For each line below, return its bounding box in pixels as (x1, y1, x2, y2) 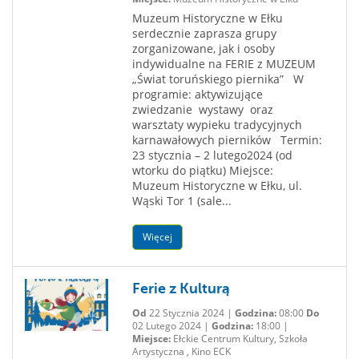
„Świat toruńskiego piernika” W (131, 71, 304, 87)
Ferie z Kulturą (131, 280, 230, 296)
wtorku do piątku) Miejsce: (131, 163, 273, 178)
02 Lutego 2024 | (131, 319, 212, 333)
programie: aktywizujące (131, 87, 263, 102)
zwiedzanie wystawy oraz (131, 102, 273, 117)
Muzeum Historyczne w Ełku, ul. (131, 178, 302, 193)
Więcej (142, 230, 172, 244)
